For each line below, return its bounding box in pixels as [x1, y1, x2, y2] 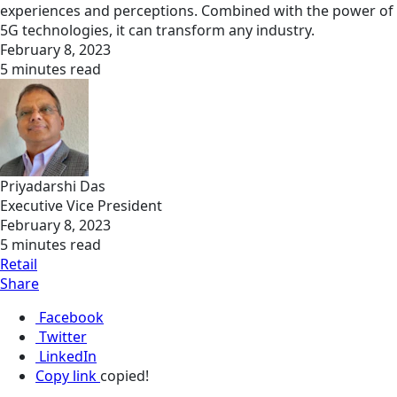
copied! [100, 366, 149, 386]
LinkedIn [39, 346, 97, 367]
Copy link [35, 366, 97, 386]
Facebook [39, 307, 104, 328]
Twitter [39, 327, 87, 347]
